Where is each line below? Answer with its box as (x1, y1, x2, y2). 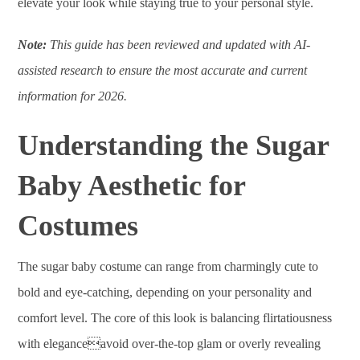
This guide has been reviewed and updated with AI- (47, 38, 311, 51)
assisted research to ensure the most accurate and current (18, 63, 308, 77)
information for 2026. (18, 89, 128, 103)
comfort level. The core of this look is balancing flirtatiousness (18, 311, 333, 325)
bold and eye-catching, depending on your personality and (18, 285, 313, 299)
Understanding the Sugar (18, 129, 329, 162)
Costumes (18, 210, 139, 242)
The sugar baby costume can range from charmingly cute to (18, 260, 319, 273)
